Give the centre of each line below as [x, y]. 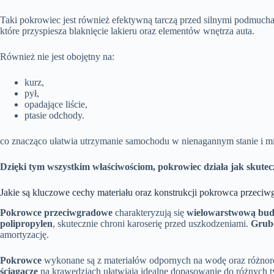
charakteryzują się [150, 212]
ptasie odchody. [54, 115]
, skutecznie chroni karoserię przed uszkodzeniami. [152, 223]
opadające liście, [56, 104]
